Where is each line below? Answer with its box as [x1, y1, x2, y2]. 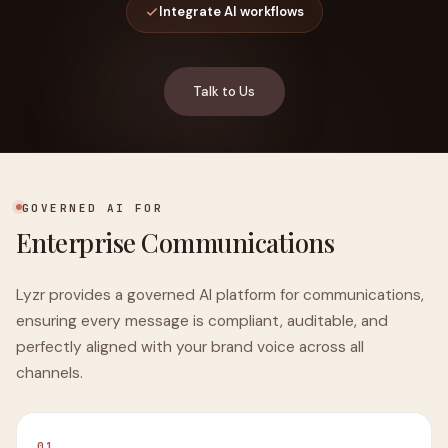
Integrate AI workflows [158, 3, 304, 20]
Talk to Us [193, 82, 255, 100]
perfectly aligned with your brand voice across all [16, 337, 364, 357]
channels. [16, 363, 83, 383]
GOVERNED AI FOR [22, 201, 164, 215]
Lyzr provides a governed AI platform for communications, [16, 285, 424, 305]
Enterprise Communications [16, 225, 335, 259]
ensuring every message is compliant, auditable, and [16, 311, 388, 331]
